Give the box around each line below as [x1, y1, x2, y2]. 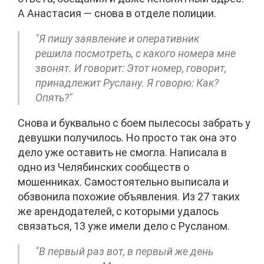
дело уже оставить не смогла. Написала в [18, 146, 227, 159]
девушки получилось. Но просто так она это [18, 131, 236, 144]
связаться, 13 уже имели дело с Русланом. [18, 220, 230, 233]
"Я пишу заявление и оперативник [35, 32, 199, 45]
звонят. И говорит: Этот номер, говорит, [35, 62, 226, 75]
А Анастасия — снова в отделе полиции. [18, 7, 216, 20]
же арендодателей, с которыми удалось [18, 205, 219, 218]
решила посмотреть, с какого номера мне [35, 47, 236, 60]
